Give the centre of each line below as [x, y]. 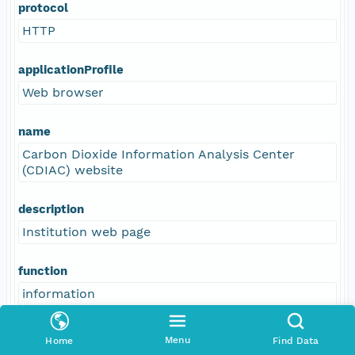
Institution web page [86, 231]
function [43, 271]
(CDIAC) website [73, 170]
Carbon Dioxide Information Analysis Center [158, 154]
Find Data [296, 341]
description [51, 209]
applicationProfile [71, 69]
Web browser [63, 92]
